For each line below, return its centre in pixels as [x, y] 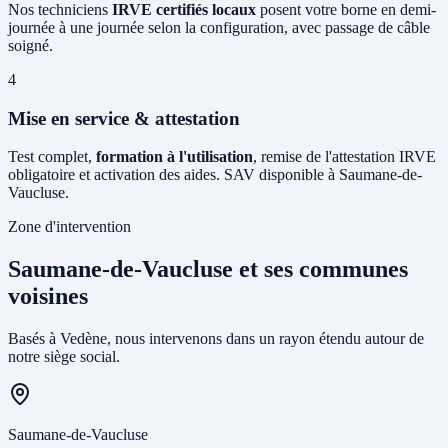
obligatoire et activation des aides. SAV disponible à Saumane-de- [215, 175]
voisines [48, 296]
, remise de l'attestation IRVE [344, 157]
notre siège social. [64, 357]
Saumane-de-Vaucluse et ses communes [208, 269]
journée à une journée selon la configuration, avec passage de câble [219, 27]
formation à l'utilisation [174, 157]
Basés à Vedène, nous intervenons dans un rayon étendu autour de [216, 339]
